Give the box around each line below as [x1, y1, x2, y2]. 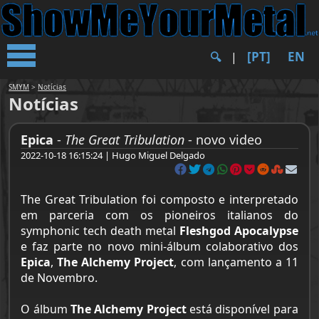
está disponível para [186, 301, 298, 317]
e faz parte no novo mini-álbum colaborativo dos [21, 239, 298, 254]
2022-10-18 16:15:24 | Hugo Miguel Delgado [21, 149, 206, 162]
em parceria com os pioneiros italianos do [21, 207, 298, 223]
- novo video [184, 131, 263, 148]
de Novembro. [21, 270, 98, 286]
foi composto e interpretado [137, 192, 298, 207]
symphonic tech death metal [21, 223, 179, 239]
